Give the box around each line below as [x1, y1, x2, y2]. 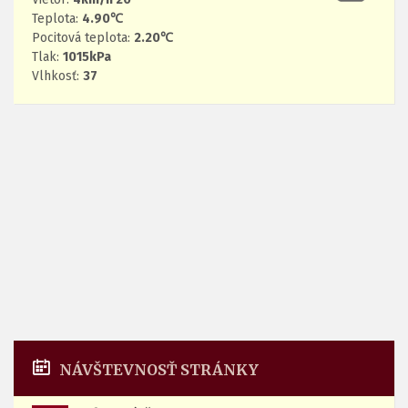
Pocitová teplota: [32, 29, 134, 46]
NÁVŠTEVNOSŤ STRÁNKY [59, 360, 259, 379]
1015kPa [63, 48, 111, 65]
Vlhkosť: [32, 67, 83, 84]
